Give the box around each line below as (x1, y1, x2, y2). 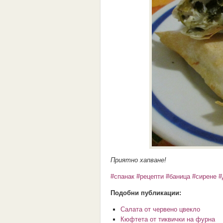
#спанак (111, 173, 134, 180)
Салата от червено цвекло (120, 206, 200, 213)
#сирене (192, 173, 217, 180)
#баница (166, 173, 190, 180)
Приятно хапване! (111, 156, 166, 164)
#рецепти (136, 173, 164, 180)
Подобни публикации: (111, 189, 181, 197)
